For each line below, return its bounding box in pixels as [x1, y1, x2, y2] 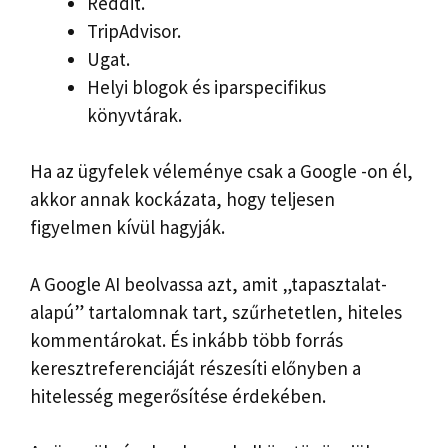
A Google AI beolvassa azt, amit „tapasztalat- [30, 271, 387, 296]
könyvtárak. [87, 102, 182, 127]
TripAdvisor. [87, 18, 181, 43]
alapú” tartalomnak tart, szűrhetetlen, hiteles [30, 299, 402, 324]
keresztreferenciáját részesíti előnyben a [30, 355, 361, 380]
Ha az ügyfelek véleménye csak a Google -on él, [30, 159, 413, 184]
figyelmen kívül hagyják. [30, 215, 225, 240]
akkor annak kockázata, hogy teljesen [30, 187, 335, 212]
